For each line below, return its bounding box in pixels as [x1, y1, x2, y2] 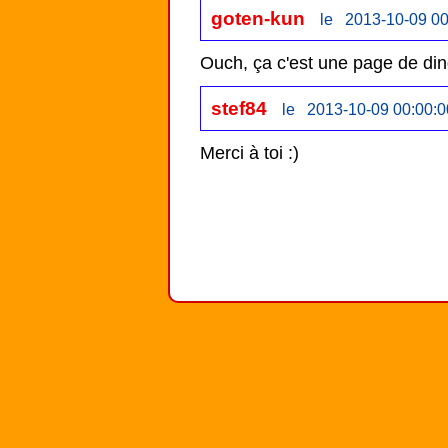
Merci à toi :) [200, 143, 299, 164]
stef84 [211, 97, 267, 120]
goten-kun [211, 7, 305, 30]
